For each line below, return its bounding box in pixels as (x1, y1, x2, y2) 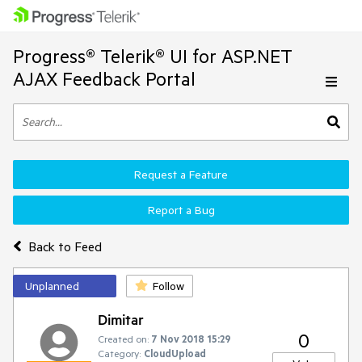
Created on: (98, 332, 149, 345)
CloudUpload (144, 347, 206, 360)
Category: (98, 347, 141, 360)
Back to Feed (27, 238, 102, 255)
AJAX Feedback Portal (13, 67, 196, 90)
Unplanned (25, 279, 79, 293)
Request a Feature (134, 167, 228, 182)
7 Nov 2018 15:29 (152, 332, 231, 345)
